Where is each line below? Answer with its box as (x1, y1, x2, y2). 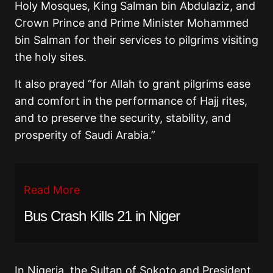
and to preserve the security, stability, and (15, 111, 231, 124)
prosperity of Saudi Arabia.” (15, 128, 155, 141)
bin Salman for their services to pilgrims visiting (15, 33, 258, 46)
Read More (24, 183, 80, 196)
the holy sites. (15, 50, 87, 63)
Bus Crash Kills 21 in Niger (24, 207, 180, 224)
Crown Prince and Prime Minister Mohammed (15, 16, 249, 29)
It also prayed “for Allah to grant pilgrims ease (15, 77, 250, 90)
